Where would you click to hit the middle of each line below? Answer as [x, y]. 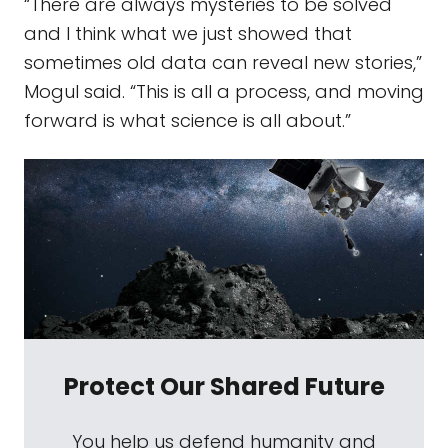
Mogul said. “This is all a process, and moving [224, 91]
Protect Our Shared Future [224, 386]
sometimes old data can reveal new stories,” [223, 62]
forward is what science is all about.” [187, 120]
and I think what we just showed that [188, 33]
